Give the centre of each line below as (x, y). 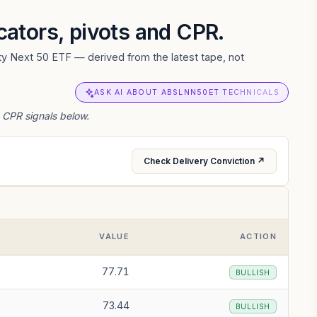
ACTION (258, 236)
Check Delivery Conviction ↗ (204, 161)
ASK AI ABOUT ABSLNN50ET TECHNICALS (187, 92)
